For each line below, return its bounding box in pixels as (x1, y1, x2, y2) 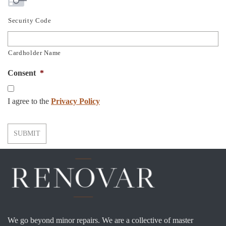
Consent (8, 69, 36, 77)
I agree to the (8, 97, 51, 105)
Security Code (8, 17, 51, 24)
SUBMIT (14, 130, 40, 137)
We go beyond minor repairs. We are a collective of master (8, 216, 193, 225)
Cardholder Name (8, 49, 61, 56)
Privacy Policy (51, 97, 100, 105)
